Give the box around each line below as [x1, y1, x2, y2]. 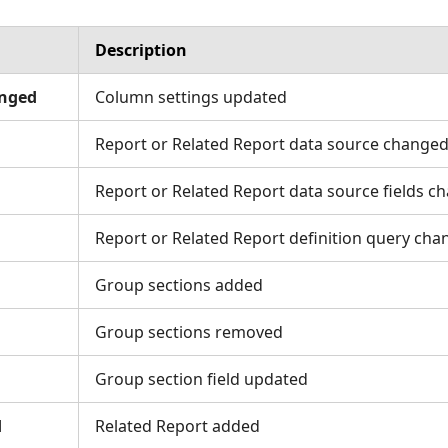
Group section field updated [95, 368, 308, 390]
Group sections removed [95, 321, 283, 343]
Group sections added [95, 274, 263, 296]
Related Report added [95, 415, 260, 437]
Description [95, 39, 187, 61]
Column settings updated [95, 86, 287, 108]
